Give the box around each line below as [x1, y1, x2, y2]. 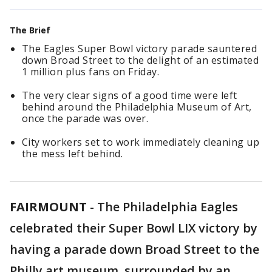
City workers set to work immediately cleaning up [22, 135, 260, 149]
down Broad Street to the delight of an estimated [22, 53, 259, 67]
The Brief [10, 24, 50, 36]
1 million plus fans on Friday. [22, 65, 160, 78]
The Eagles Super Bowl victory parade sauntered [22, 42, 257, 55]
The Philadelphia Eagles [97, 199, 238, 215]
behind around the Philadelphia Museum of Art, [22, 100, 252, 114]
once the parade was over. [22, 112, 148, 125]
